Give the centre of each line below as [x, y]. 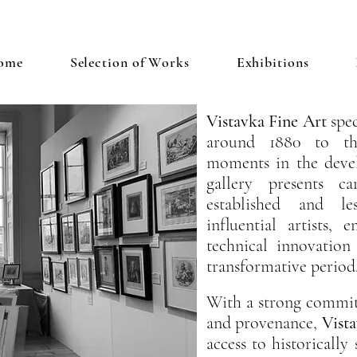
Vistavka [238, 121]
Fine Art [298, 121]
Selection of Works [129, 62]
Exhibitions [273, 62]
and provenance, [264, 323]
